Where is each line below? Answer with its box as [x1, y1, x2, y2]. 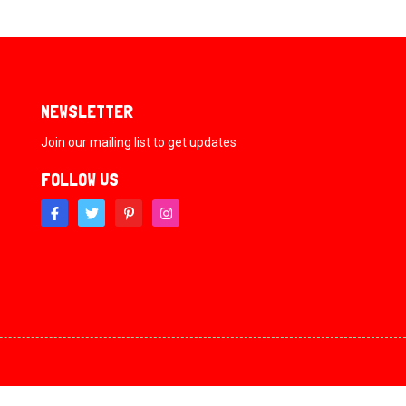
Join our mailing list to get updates [41, 135, 237, 150]
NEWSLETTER [41, 101, 134, 122]
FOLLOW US [41, 169, 120, 190]
